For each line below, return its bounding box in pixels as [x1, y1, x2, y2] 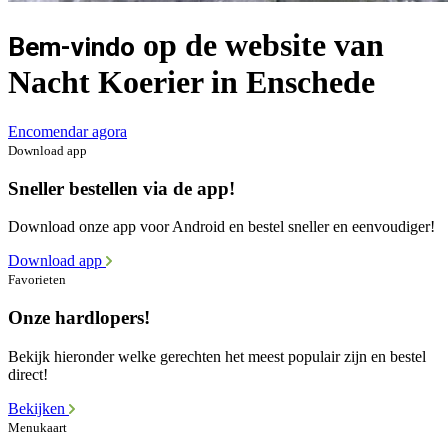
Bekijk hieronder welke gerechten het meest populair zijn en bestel [8, 347, 426, 365]
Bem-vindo [8, 31, 135, 64]
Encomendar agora [8, 122, 127, 140]
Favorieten [8, 272, 66, 288]
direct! [8, 365, 48, 383]
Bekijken [8, 399, 69, 417]
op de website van [135, 27, 384, 64]
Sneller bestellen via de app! [8, 177, 235, 199]
